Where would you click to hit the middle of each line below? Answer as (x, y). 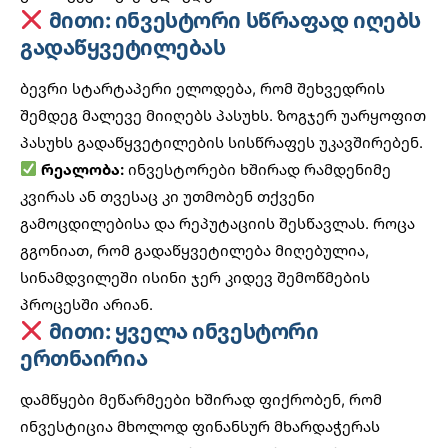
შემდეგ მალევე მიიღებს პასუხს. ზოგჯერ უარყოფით (223, 114)
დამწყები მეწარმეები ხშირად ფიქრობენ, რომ (201, 399)
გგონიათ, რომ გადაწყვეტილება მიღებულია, (194, 249)
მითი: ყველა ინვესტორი (181, 330)
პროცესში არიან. (86, 303)
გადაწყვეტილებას (123, 46)
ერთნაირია (84, 357)
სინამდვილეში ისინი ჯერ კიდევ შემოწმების (195, 276)
